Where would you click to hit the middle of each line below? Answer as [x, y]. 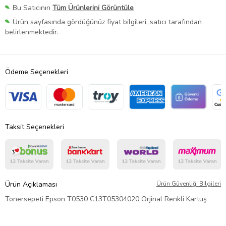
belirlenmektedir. [32, 32]
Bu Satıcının [33, 8]
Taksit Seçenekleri [35, 127]
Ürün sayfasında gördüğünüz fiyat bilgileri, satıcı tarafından [107, 22]
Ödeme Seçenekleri [37, 72]
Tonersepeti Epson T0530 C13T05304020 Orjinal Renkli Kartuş [106, 199]
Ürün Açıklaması [31, 185]
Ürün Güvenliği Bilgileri [189, 184]
